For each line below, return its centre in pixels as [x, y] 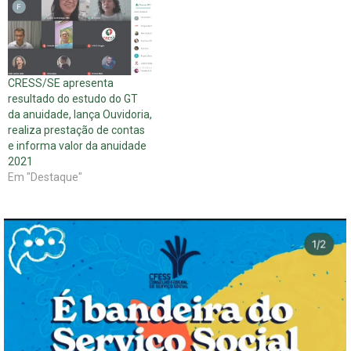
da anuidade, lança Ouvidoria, [80, 114]
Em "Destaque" [45, 177]
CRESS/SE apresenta [61, 83]
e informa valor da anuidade [77, 145]
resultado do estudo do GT [73, 98]
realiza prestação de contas [76, 130]
